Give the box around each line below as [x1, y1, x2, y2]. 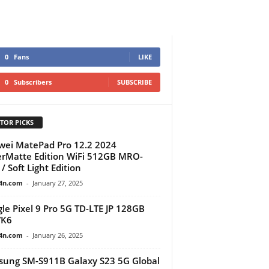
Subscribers [13, 77, 52, 86]
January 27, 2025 [32, 178, 83, 187]
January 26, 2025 [32, 230, 83, 240]
